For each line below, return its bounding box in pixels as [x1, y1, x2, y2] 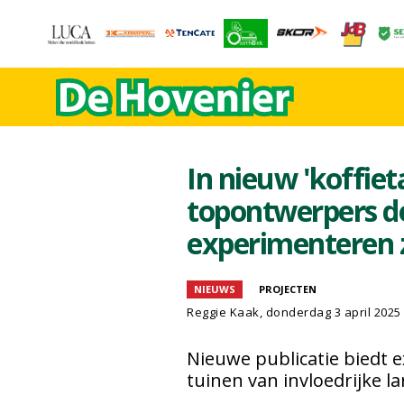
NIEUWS [194, 282, 235, 296]
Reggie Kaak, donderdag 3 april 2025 [187, 304, 401, 320]
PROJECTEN [259, 282, 317, 296]
